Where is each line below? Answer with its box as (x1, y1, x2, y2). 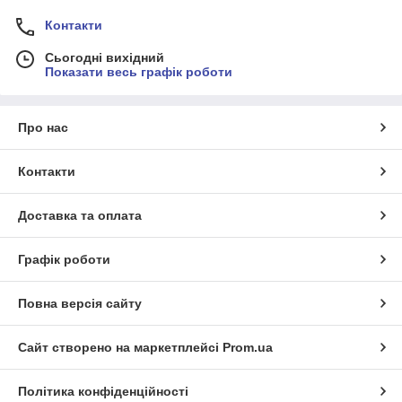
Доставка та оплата (18, 207, 142, 223)
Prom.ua (223, 339, 273, 354)
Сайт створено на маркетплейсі (18, 339, 223, 354)
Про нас (18, 119, 68, 135)
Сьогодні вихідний (45, 49, 164, 65)
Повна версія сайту (18, 295, 142, 310)
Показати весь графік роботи (45, 64, 232, 79)
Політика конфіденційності (18, 383, 188, 398)
